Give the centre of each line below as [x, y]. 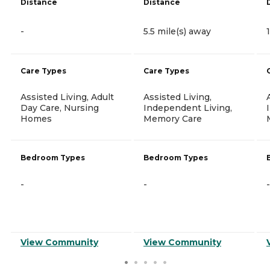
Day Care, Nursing [60, 108]
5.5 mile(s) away [177, 31]
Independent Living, [188, 108]
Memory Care [173, 118]
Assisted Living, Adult [67, 97]
